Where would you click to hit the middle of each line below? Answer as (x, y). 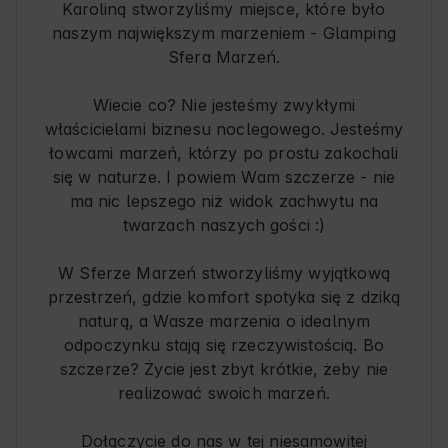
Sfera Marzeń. (224, 57)
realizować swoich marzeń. (224, 393)
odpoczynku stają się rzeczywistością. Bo (223, 345)
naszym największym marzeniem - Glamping (224, 33)
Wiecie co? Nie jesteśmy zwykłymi (224, 105)
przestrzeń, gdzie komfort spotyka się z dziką (224, 297)
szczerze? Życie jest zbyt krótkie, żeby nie (224, 369)
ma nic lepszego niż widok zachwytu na (224, 201)
